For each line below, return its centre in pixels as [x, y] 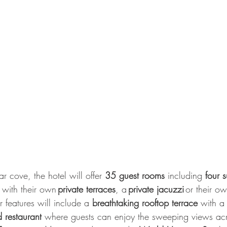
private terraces [87, 189]
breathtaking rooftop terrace [145, 202]
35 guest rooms [135, 175]
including [185, 175]
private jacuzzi [157, 189]
